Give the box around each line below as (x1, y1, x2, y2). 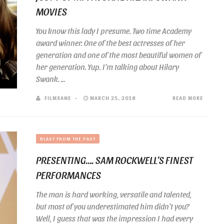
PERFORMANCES (36, 169, 101, 181)
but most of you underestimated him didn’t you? (36, 201, 189, 211)
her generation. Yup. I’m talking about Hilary (36, 62, 179, 71)
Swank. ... (36, 74, 65, 83)
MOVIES (36, 5, 67, 17)
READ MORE (172, 94, 203, 101)
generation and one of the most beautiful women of (36, 50, 201, 59)
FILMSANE (44, 94, 71, 101)
